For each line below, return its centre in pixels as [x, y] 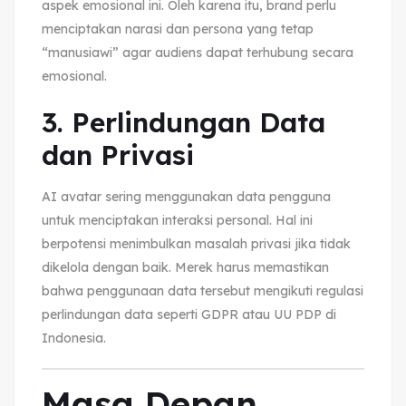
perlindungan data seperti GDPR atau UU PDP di [189, 314]
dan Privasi [118, 155]
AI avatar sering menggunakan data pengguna [186, 196]
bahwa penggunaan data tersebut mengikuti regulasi [203, 290]
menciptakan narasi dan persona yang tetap [178, 29]
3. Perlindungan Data [184, 122]
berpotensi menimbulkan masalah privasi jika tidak [196, 243]
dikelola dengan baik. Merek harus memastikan [185, 267]
